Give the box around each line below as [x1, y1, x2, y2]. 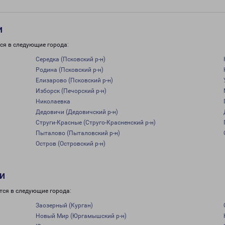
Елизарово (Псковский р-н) [35, 77, 113, 84]
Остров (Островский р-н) [35, 140, 105, 147]
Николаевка [35, 98, 70, 105]
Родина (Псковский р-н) [35, 66, 103, 73]
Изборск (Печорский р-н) [35, 87, 106, 94]
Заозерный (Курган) [35, 202, 93, 209]
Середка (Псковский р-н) [35, 56, 105, 63]
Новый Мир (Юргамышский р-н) [35, 212, 127, 219]
